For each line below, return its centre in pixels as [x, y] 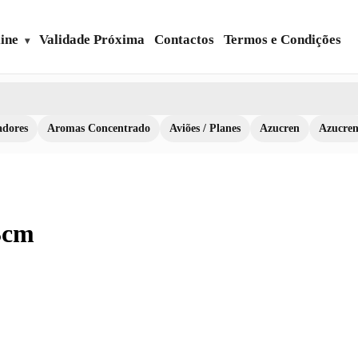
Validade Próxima [92, 40]
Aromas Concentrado [99, 128]
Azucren [280, 128]
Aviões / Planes [205, 128]
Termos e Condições [282, 40]
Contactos [184, 40]
